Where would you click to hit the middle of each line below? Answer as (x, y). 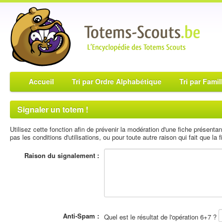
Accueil (41, 81)
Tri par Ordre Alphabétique (117, 81)
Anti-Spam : (81, 216)
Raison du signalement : (62, 155)
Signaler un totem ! (53, 109)
